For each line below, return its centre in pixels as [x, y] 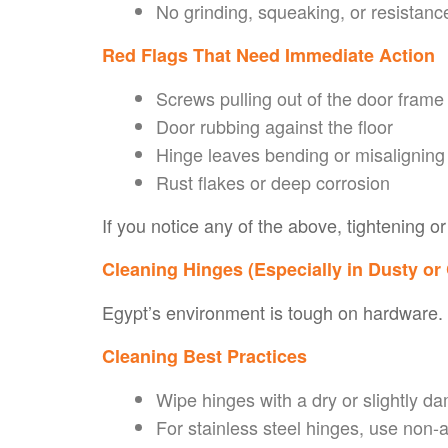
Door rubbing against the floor [274, 125]
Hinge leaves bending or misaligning [300, 153]
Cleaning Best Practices [204, 355]
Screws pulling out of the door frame [300, 97]
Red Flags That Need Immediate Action [268, 54]
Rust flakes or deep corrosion [273, 181]
